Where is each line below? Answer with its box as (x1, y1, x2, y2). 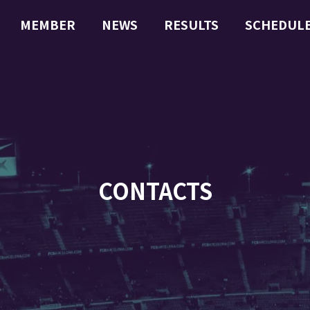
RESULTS (164, 15, 219, 33)
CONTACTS (98, 174, 212, 206)
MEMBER (20, 15, 76, 33)
